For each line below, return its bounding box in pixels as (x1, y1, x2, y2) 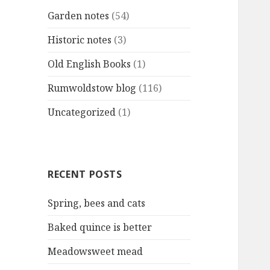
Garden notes (48, 9, 110, 23)
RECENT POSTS (48, 168, 122, 181)
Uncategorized (48, 105, 116, 119)
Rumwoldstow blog (48, 81, 137, 95)
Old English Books (48, 57, 131, 71)
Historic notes (48, 33, 112, 47)
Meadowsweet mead (48, 245, 143, 259)
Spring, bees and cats (48, 196, 146, 210)
